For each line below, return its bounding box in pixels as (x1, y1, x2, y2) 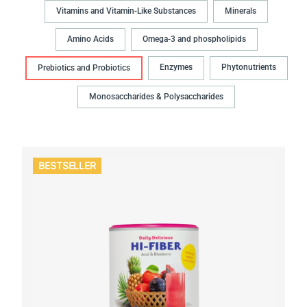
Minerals (225, 6, 256, 16)
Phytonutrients (221, 62, 276, 73)
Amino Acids (66, 34, 114, 45)
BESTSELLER (38, 159, 97, 171)
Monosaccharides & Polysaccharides (89, 92, 223, 102)
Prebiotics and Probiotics (37, 63, 130, 73)
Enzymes (159, 62, 193, 73)
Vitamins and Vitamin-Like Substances (56, 6, 196, 16)
